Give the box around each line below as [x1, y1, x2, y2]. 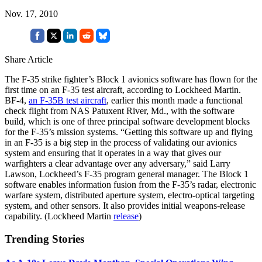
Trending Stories [5, 232, 84, 245]
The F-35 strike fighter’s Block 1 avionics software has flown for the [5, 74, 257, 84]
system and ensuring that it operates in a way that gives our [5, 147, 221, 158]
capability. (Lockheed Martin [5, 211, 113, 221]
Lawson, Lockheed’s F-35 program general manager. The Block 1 [5, 168, 249, 179]
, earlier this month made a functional [106, 95, 243, 105]
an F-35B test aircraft [29, 95, 106, 105]
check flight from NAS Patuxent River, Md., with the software [5, 105, 235, 116]
